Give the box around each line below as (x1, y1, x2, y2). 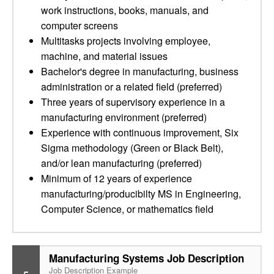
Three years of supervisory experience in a (41, 95, 225, 109)
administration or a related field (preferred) (41, 80, 222, 94)
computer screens (41, 18, 118, 32)
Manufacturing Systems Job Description (49, 251, 244, 265)
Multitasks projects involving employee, (41, 34, 210, 48)
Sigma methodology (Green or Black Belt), (41, 141, 223, 155)
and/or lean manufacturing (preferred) (41, 156, 202, 170)
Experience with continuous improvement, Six (41, 125, 239, 139)
